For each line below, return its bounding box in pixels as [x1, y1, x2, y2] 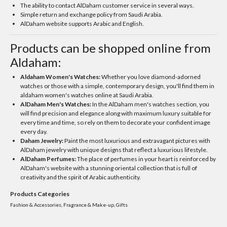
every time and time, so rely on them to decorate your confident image [20, 119, 211, 126]
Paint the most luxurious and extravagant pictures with [63, 137, 211, 144]
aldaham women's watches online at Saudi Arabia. [20, 91, 154, 99]
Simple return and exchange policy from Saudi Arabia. [20, 11, 163, 18]
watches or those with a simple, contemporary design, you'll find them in [20, 82, 215, 90]
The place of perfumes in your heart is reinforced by [76, 155, 216, 163]
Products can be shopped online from [10, 41, 211, 55]
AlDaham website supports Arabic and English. [20, 20, 144, 27]
